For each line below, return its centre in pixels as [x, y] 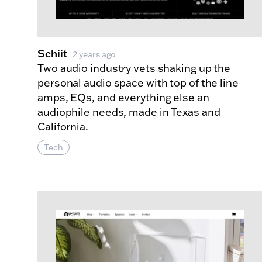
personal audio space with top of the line [138, 83]
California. [63, 127]
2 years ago [94, 55]
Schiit [52, 54]
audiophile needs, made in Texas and [129, 112]
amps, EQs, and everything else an [123, 98]
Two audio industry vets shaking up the [134, 68]
